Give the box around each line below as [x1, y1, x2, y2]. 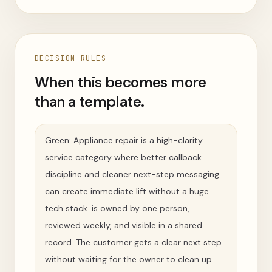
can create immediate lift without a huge [45, 186, 209, 197]
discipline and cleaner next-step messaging [45, 169, 219, 180]
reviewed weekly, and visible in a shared [45, 220, 202, 231]
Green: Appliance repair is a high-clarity [45, 135, 203, 146]
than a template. [35, 92, 144, 111]
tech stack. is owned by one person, [45, 203, 189, 214]
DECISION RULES [35, 53, 107, 63]
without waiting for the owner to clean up [45, 254, 212, 265]
